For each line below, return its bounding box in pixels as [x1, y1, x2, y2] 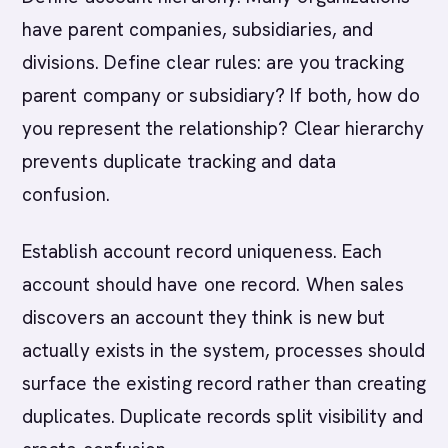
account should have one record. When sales [22, 272, 405, 297]
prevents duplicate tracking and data [22, 149, 336, 174]
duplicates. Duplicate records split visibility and [22, 404, 423, 429]
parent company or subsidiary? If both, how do [22, 83, 420, 108]
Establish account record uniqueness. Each [22, 239, 383, 264]
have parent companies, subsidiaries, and [22, 17, 374, 42]
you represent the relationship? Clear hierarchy [22, 116, 424, 141]
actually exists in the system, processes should [22, 338, 425, 363]
